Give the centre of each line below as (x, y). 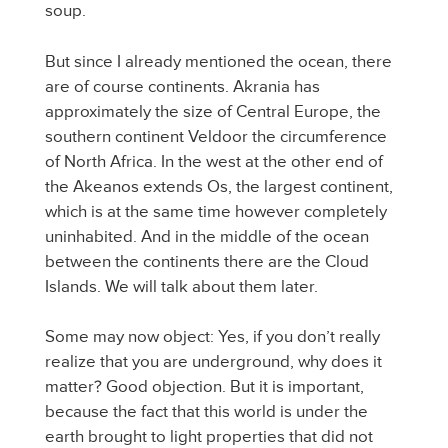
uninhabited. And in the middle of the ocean (207, 236)
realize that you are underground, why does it (213, 361)
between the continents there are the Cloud (207, 261)
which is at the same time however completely (216, 211)
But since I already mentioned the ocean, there (218, 61)
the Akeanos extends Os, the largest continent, (219, 186)
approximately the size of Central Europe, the (213, 111)
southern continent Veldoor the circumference (216, 136)
